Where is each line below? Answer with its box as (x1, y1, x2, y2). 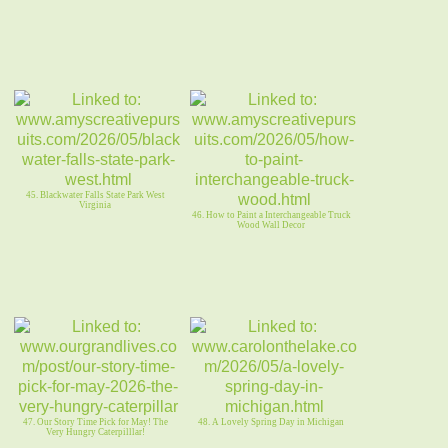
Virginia (79, 200, 111, 211)
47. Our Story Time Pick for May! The (22, 417, 168, 428)
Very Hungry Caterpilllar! (45, 427, 145, 438)
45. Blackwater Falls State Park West (25, 190, 165, 201)
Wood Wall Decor (237, 220, 305, 231)
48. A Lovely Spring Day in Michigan (198, 417, 344, 428)
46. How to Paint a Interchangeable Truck (191, 210, 351, 221)
